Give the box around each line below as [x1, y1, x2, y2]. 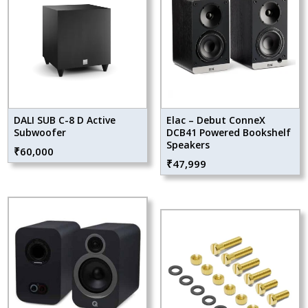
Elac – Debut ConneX [166, 113, 265, 126]
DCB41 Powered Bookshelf [166, 125, 291, 139]
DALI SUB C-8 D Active [14, 113, 116, 126]
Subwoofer [14, 125, 67, 139]
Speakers [166, 137, 210, 151]
